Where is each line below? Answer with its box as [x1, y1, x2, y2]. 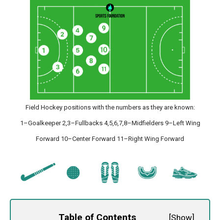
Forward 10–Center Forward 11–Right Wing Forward [36, 135, 184, 142]
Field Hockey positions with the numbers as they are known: [25, 104, 195, 111]
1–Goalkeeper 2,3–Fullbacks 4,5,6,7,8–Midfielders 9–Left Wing [20, 119, 200, 127]
